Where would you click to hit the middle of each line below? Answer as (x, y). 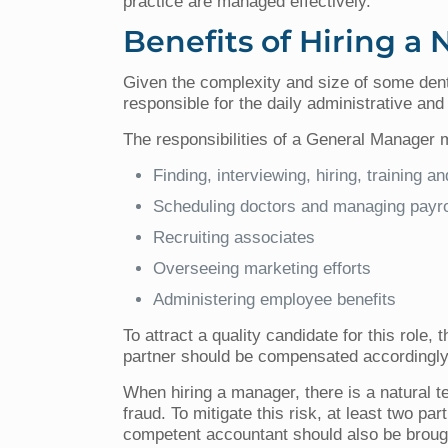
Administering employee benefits (275, 299)
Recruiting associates (234, 237)
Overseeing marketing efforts (262, 268)
